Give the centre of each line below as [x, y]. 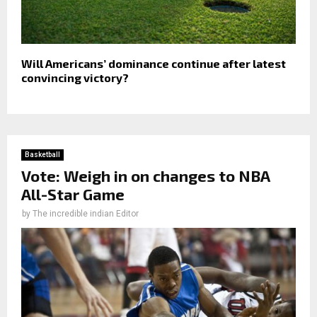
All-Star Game [73, 194]
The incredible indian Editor [86, 213]
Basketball [42, 154]
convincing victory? [75, 77]
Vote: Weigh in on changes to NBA [145, 175]
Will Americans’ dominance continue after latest [154, 63]
